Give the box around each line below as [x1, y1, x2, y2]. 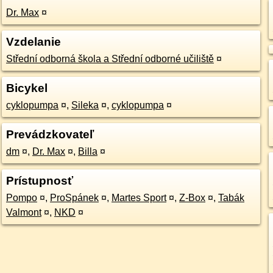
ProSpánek [49, 193, 99, 203]
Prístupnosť [5, 174, 73, 187]
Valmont [5, 207, 41, 218]
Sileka [71, 100, 99, 110]
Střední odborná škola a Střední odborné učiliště [5, 54, 214, 64]
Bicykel [5, 82, 48, 94]
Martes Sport [111, 193, 166, 203]
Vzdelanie [5, 35, 61, 48]
